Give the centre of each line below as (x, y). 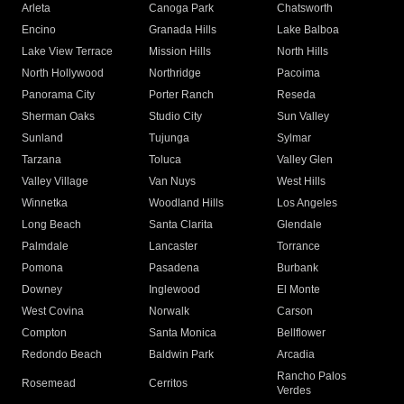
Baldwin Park (182, 355)
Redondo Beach (62, 355)
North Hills (302, 52)
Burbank (297, 268)
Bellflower (301, 333)
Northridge (175, 73)
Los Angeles (307, 203)
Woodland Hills (187, 203)
